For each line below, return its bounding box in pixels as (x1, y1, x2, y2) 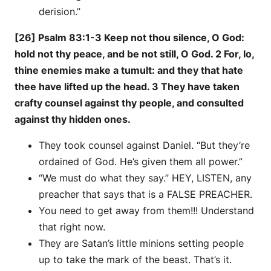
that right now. (39, 221, 105, 233)
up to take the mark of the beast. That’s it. (39, 253, 232, 266)
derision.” (39, 5, 80, 18)
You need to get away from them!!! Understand (39, 204, 254, 217)
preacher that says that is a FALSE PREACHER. (39, 188, 252, 201)
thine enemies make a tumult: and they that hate (15, 64, 243, 77)
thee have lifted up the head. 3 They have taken (15, 80, 240, 93)
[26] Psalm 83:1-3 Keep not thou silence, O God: (15, 31, 244, 44)
